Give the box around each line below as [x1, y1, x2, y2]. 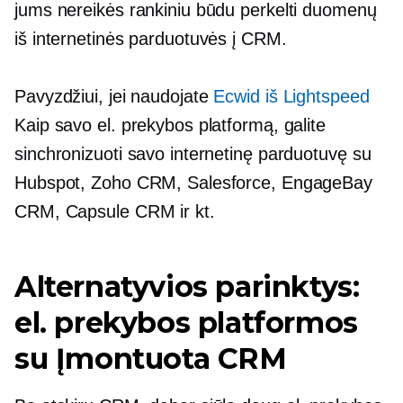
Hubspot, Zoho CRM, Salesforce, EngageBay [14, 173, 372, 193]
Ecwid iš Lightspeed [213, 86, 370, 107]
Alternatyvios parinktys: [14, 269, 360, 305]
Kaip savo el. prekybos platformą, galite [14, 115, 326, 136]
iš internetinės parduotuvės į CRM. [14, 29, 287, 49]
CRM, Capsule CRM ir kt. [14, 201, 215, 222]
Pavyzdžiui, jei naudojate [14, 86, 214, 107]
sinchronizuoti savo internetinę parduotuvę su [14, 144, 372, 165]
